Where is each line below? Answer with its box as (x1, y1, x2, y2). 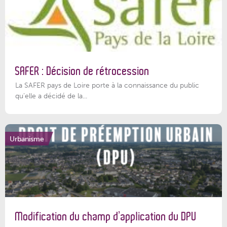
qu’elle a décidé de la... (15, 91, 87, 101)
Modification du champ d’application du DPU (15, 210, 197, 223)
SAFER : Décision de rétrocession (15, 64, 149, 78)
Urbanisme (10, 134, 44, 143)
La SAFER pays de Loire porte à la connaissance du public (15, 81, 199, 90)
